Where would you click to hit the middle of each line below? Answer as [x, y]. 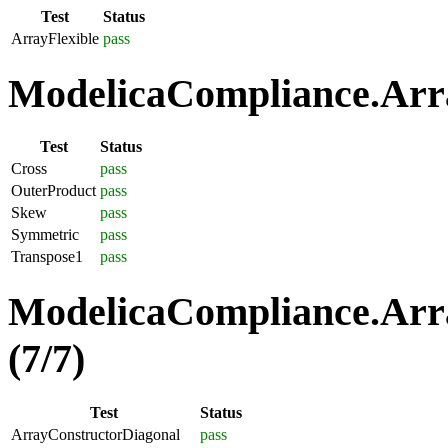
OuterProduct [53, 191]
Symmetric [45, 235]
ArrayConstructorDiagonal [95, 434]
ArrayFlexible [55, 38]
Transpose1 [47, 257]
